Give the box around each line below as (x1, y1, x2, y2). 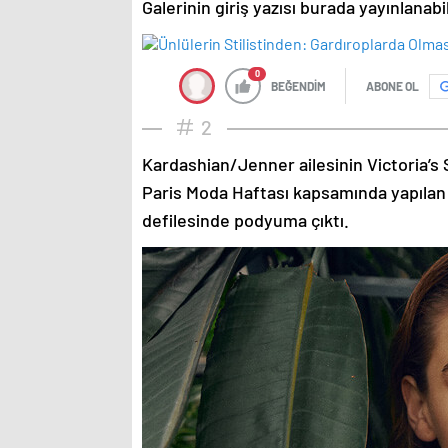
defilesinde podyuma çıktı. (142, 209, 349, 232)
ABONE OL (366, 79, 419, 94)
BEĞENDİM (271, 79, 326, 94)
